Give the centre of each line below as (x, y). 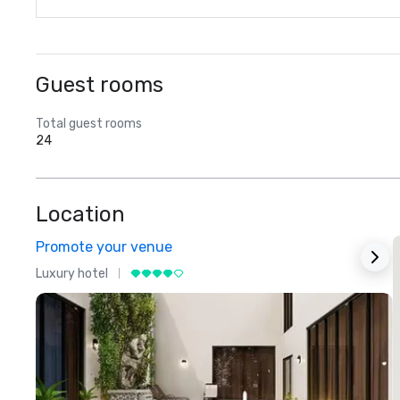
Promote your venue (104, 247)
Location (80, 214)
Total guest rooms (89, 124)
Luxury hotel (72, 273)
